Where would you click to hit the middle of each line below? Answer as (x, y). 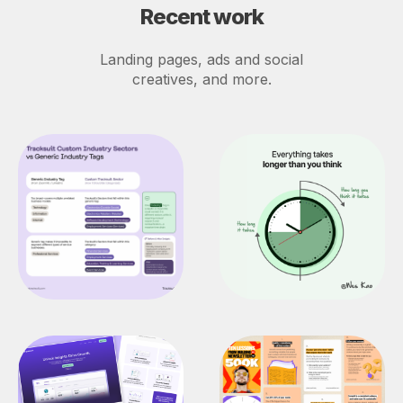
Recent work (201, 17)
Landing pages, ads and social (201, 59)
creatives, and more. (201, 79)
